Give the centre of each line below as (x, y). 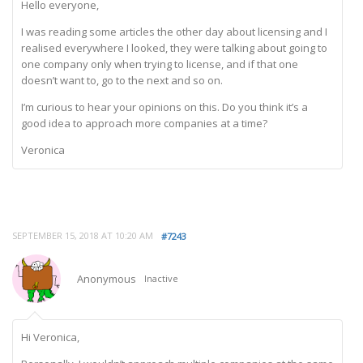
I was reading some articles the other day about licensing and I (174, 32)
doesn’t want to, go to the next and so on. (122, 81)
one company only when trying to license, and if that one (160, 64)
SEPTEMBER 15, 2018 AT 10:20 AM (83, 236)
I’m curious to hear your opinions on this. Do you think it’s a (164, 107)
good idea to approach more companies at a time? (144, 124)
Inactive (161, 279)
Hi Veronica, (50, 337)
